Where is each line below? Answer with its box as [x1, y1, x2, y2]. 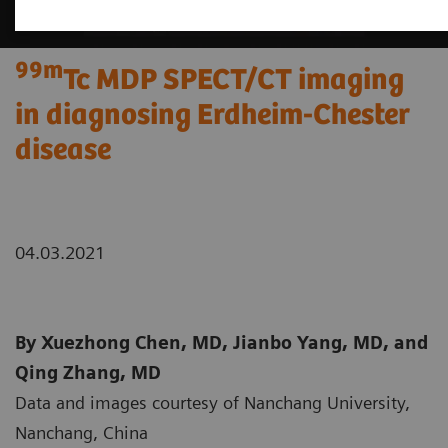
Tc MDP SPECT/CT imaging [63, 64, 404, 98]
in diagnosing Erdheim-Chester [15, 99, 410, 133]
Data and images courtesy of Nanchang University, [15, 392, 410, 414]
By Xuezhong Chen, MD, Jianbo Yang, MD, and [15, 332, 428, 354]
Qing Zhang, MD [15, 362, 161, 384]
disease [15, 134, 111, 168]
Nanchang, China [15, 422, 148, 444]
